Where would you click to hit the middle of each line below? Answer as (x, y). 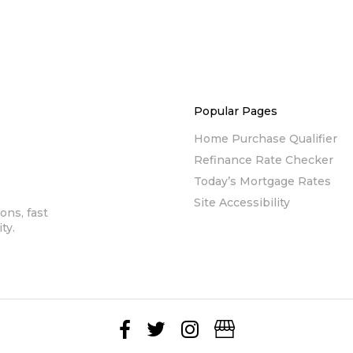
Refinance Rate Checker (264, 160)
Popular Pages (236, 111)
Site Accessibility (242, 203)
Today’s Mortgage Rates (263, 181)
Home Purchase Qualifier (266, 139)
